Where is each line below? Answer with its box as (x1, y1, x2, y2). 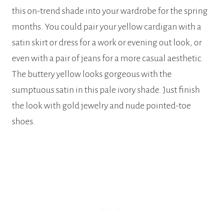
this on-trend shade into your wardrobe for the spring (12, 6, 208, 16)
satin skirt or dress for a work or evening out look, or (12, 37, 202, 48)
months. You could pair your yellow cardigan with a (12, 22, 201, 32)
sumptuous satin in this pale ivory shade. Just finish (12, 85, 200, 95)
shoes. (12, 116, 36, 127)
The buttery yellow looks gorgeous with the (12, 69, 172, 79)
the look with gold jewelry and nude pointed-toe (12, 101, 191, 111)
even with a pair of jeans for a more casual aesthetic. (12, 53, 203, 64)
